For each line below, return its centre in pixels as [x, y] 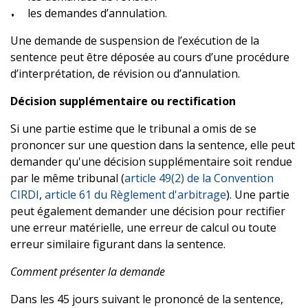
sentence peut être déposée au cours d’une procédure [150, 57]
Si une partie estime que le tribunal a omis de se [133, 128]
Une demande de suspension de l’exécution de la [135, 40]
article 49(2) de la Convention [199, 178]
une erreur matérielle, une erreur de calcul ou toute [143, 227]
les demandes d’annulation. [97, 13]
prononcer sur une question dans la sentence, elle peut [153, 145]
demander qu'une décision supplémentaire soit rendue [151, 161]
